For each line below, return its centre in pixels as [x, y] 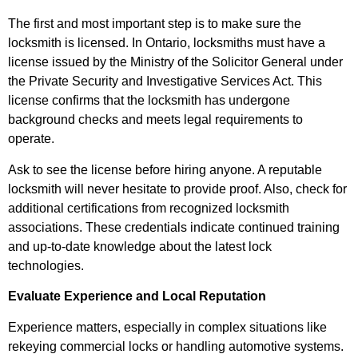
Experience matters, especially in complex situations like [167, 327]
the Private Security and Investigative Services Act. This [165, 82]
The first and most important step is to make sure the [155, 24]
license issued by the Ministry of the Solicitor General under [175, 62]
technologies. [46, 265]
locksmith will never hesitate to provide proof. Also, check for [177, 189]
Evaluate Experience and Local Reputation [137, 296]
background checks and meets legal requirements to [155, 120]
